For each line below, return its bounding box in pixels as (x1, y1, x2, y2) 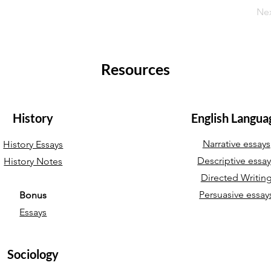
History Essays (3, 139, 64, 150)
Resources (101, 60, 170, 78)
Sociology (7, 247, 59, 261)
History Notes (4, 155, 63, 167)
